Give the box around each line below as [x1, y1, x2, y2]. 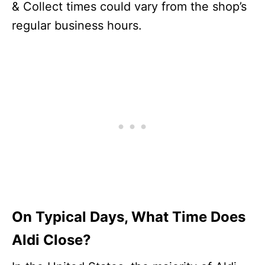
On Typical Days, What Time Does [12, 208, 245, 225]
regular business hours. [12, 18, 142, 33]
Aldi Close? [12, 231, 91, 248]
